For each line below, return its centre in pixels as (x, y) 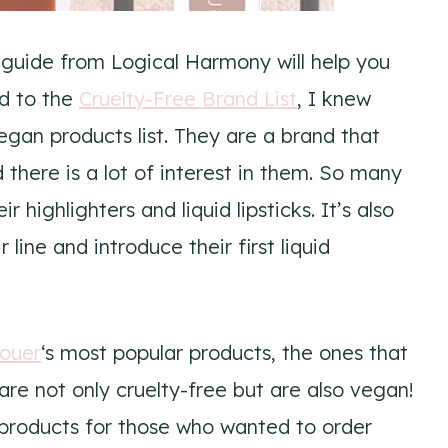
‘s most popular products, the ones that (224, 352)
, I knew (334, 98)
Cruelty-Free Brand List (188, 98)
